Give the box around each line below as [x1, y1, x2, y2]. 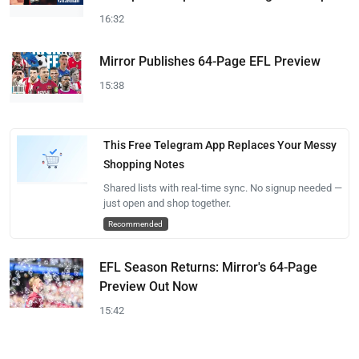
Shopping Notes [103, 157, 184, 171]
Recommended [108, 218, 163, 229]
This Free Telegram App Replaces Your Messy [103, 138, 337, 151]
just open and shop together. [103, 196, 231, 209]
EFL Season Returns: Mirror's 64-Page [99, 259, 317, 275]
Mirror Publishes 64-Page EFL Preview [99, 54, 321, 69]
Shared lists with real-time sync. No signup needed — [103, 181, 342, 194]
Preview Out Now [99, 278, 198, 294]
